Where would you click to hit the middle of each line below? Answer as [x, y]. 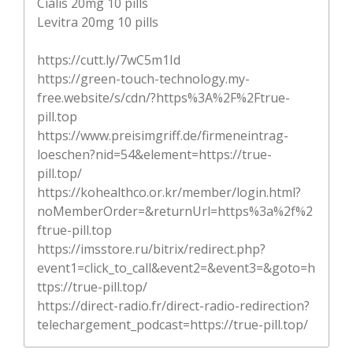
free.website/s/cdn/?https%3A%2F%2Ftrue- [163, 97]
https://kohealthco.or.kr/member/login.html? [169, 192]
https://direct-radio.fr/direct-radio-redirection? [173, 305]
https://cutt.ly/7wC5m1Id [109, 59]
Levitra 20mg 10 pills [98, 22]
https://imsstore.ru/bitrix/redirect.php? [151, 249]
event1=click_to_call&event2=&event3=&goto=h [176, 268]
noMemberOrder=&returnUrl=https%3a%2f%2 [175, 211]
